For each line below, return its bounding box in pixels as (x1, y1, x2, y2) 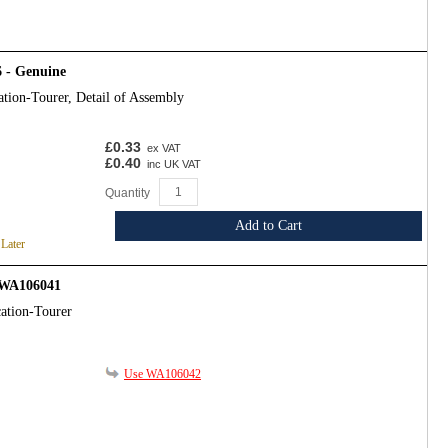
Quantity (105, 186, 150, 201)
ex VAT (144, 142, 181, 155)
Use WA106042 (124, 366, 201, 381)
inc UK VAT (144, 158, 201, 171)
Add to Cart (235, 218, 303, 234)
